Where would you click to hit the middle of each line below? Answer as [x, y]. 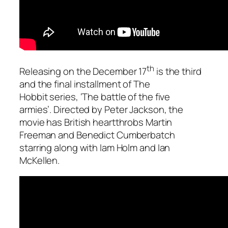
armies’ [35, 109]
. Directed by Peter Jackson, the [117, 109]
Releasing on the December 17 [83, 71]
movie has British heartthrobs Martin [96, 122]
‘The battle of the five [125, 96]
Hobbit [34, 96]
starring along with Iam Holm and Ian [95, 147]
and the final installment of [77, 84]
